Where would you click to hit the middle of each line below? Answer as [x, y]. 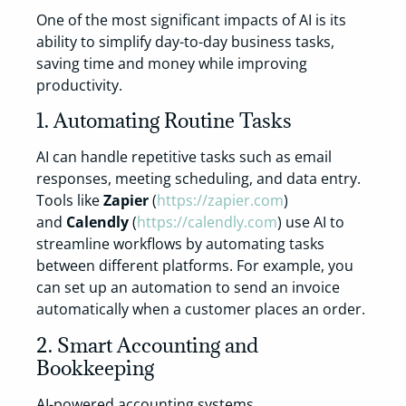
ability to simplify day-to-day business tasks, [185, 41]
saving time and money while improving [172, 63]
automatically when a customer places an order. [201, 309]
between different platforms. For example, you [195, 266]
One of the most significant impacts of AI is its [191, 19]
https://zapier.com [220, 201]
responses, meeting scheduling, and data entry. [198, 179]
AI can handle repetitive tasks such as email [184, 157]
